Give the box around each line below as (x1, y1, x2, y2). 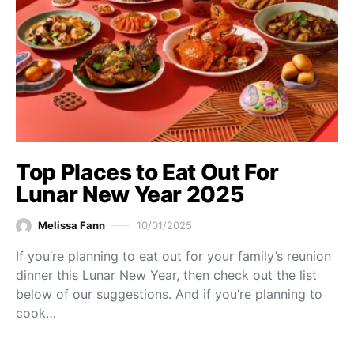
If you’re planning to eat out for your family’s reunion (16, 247, 331, 264)
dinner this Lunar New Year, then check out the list (16, 266, 317, 283)
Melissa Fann (38, 219, 105, 232)
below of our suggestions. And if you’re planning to (16, 285, 322, 302)
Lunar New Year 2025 (16, 180, 244, 208)
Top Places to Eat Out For (16, 158, 279, 186)
